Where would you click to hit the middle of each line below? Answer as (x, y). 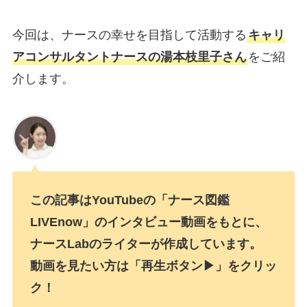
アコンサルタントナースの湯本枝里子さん (129, 57)
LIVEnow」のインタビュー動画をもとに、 (148, 222)
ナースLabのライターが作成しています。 (146, 244)
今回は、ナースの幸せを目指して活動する (129, 35)
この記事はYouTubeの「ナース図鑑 (130, 200)
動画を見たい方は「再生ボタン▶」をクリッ (153, 266)
